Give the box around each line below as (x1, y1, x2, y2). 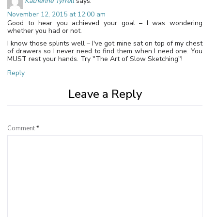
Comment (7, 124, 36, 133)
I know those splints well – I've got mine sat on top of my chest (7, 38, 202, 48)
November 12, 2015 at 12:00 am (7, 9, 106, 19)
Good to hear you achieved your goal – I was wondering (7, 18, 202, 28)
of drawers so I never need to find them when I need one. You (7, 46, 202, 56)
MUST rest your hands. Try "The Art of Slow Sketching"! (7, 54, 183, 63)
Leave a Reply (68, 86, 142, 102)
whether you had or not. (7, 26, 82, 35)
